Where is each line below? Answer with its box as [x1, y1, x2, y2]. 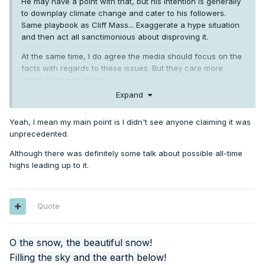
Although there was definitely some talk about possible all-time [9, 148, 243, 158]
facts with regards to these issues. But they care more [21, 63, 223, 73]
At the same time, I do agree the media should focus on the [21, 51, 242, 62]
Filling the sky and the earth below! [9, 251, 166, 264]
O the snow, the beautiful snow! [9, 237, 152, 249]
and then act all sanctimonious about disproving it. [21, 32, 208, 42]
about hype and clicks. [21, 75, 105, 85]
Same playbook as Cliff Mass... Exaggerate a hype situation [21, 20, 240, 30]
